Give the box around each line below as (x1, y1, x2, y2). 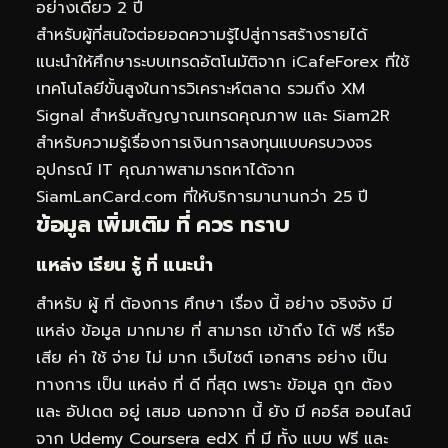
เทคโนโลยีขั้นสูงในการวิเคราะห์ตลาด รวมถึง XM (36, 76, 365, 101)
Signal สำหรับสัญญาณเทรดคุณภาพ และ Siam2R (36, 103, 390, 128)
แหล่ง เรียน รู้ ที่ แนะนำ (36, 251, 212, 280)
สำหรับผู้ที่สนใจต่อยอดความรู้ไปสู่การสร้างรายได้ (36, 22, 367, 47)
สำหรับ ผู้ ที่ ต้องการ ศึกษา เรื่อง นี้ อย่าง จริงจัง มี (36, 292, 392, 317)
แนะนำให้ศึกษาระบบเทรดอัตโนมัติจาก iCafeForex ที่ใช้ (36, 49, 409, 74)
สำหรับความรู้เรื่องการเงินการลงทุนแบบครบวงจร (36, 130, 372, 155)
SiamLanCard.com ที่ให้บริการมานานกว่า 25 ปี (36, 184, 368, 209)
